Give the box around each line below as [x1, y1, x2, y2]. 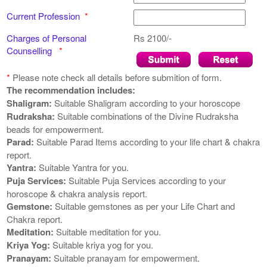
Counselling [7, 44, 60, 57]
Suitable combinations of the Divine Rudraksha [55, 110, 239, 123]
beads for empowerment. [7, 123, 104, 136]
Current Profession [7, 10, 85, 23]
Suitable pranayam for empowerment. [51, 252, 200, 265]
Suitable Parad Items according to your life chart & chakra [34, 135, 260, 148]
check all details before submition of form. [61, 71, 222, 84]
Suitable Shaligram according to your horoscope [52, 97, 241, 110]
